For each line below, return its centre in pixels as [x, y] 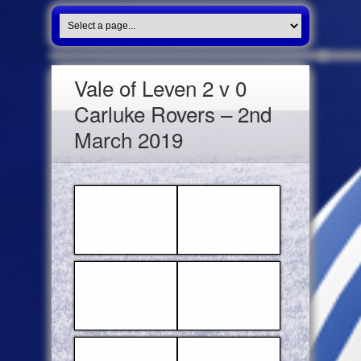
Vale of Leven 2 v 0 [160, 87]
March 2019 [129, 139]
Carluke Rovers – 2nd [173, 113]
